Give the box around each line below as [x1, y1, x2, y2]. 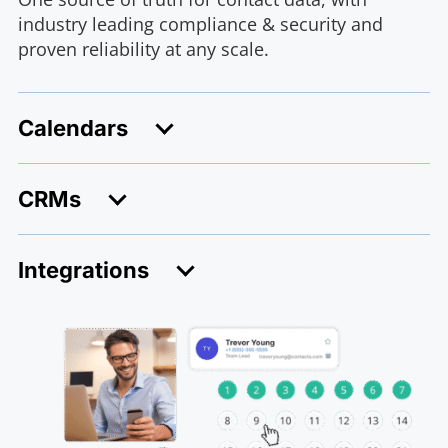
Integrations [17, 256, 149, 283]
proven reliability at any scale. [17, 36, 269, 61]
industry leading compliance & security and [17, 11, 383, 36]
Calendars [17, 114, 128, 141]
